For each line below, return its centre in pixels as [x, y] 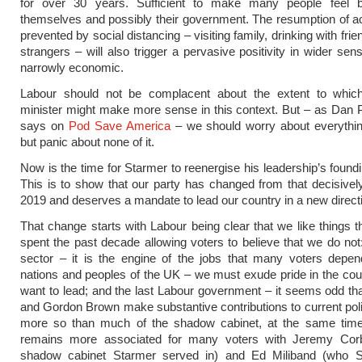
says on [44, 126]
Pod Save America [119, 126]
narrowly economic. [72, 67]
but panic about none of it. [87, 142]
